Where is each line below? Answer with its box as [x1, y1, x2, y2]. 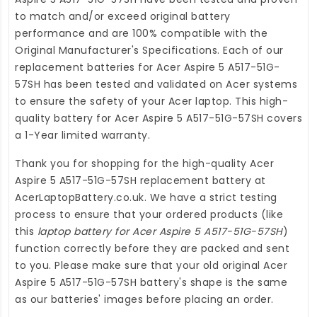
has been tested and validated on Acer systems [40, 76, 297, 91]
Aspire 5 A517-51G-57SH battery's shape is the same [15, 275, 287, 289]
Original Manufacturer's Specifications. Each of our [15, 42, 284, 57]
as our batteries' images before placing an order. [15, 292, 274, 306]
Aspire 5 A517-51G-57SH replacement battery [15, 173, 251, 188]
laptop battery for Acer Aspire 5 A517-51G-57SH [37, 224, 283, 238]
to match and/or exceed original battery [15, 8, 231, 23]
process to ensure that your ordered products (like [15, 207, 283, 221]
